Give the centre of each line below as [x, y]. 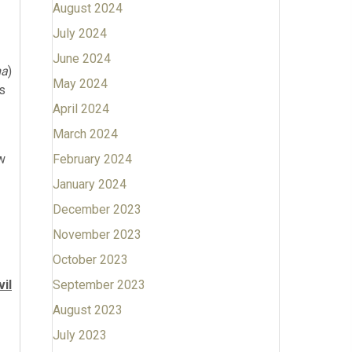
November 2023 [97, 235]
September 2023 [99, 285]
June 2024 [81, 59]
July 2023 [79, 335]
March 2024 [85, 134]
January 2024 [89, 184]
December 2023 [97, 209]
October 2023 [90, 260]
